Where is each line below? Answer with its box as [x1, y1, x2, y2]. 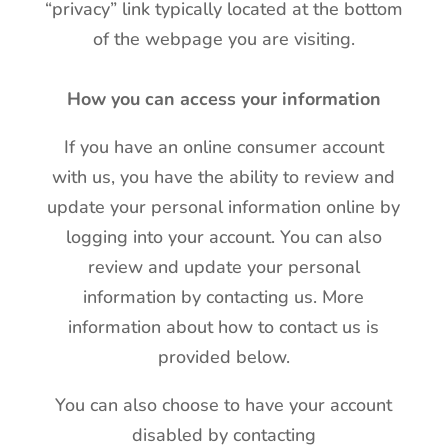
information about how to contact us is [68, 315, 380, 339]
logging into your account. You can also [65, 225, 382, 249]
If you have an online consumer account [63, 135, 384, 159]
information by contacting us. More [83, 285, 365, 309]
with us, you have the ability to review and [52, 165, 396, 189]
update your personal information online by [47, 195, 401, 219]
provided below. [157, 345, 290, 369]
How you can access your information [66, 87, 381, 111]
